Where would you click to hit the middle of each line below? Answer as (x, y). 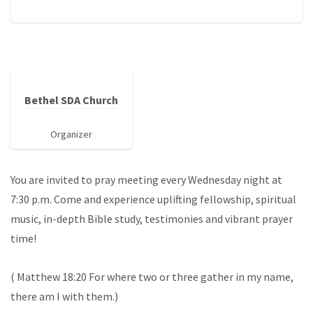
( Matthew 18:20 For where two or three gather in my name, (152, 277)
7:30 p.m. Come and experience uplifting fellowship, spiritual (153, 199)
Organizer (71, 134)
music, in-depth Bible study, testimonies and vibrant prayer (152, 219)
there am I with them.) (64, 297)
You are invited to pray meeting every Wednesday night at (146, 180)
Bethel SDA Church (71, 100)
